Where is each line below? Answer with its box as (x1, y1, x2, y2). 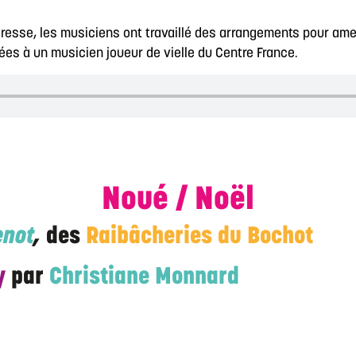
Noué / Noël (102, 184, 254, 217)
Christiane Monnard (49, 265, 239, 289)
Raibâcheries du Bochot (86, 225, 313, 249)
